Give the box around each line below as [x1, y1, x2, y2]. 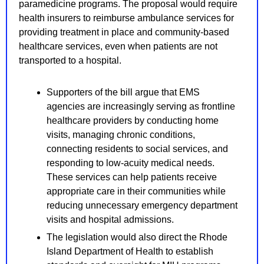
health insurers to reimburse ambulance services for [19, 13, 234, 24]
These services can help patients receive [47, 172, 217, 183]
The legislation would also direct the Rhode [47, 232, 227, 243]
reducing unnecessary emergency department [47, 200, 237, 211]
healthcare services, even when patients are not [19, 41, 217, 52]
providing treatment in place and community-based [19, 27, 229, 38]
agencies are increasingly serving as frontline [47, 101, 235, 112]
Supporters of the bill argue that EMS [47, 87, 200, 98]
